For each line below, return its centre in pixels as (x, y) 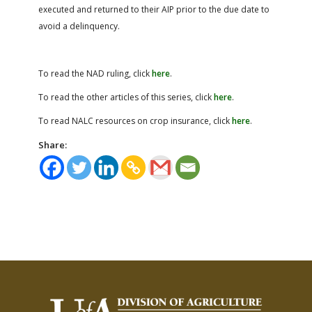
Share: (53, 145)
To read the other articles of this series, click (126, 97)
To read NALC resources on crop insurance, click (135, 120)
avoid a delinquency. (79, 26)
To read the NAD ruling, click (95, 73)
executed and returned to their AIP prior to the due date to (154, 9)
